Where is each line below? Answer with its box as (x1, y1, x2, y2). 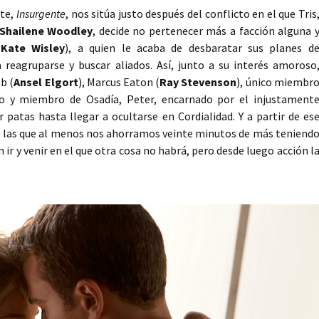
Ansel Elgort (14, 75, 78, 90)
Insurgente (16, 6, 66, 21)
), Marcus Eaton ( (78, 75, 160, 90)
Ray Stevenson (159, 75, 237, 90)
